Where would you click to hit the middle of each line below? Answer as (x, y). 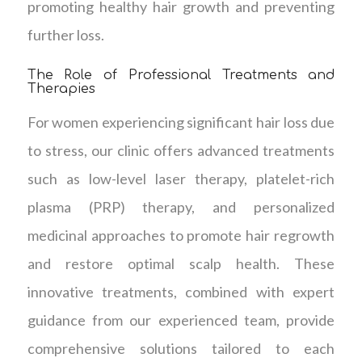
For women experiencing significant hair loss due (181, 122)
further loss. (65, 34)
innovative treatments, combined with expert (181, 292)
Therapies (61, 88)
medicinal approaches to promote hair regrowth (181, 236)
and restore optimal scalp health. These (181, 264)
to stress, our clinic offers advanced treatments (181, 151)
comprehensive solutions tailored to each (181, 349)
